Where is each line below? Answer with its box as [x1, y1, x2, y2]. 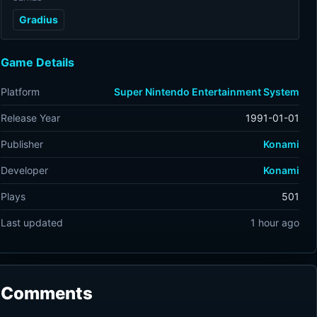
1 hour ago [250, 217, 299, 229]
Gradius [18, 13, 58, 25]
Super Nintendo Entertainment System [113, 86, 299, 98]
